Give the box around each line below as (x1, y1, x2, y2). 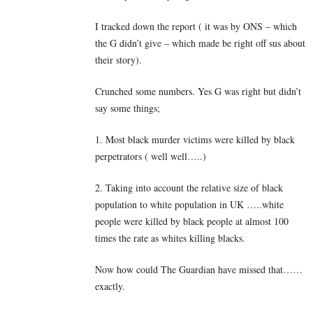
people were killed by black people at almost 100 (95, 214, 289, 228)
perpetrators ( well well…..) (95, 150, 206, 163)
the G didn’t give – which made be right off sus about (95, 36, 305, 50)
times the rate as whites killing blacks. (95, 231, 245, 245)
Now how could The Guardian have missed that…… (95, 263, 303, 277)
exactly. (95, 279, 125, 293)
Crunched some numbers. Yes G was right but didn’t (95, 85, 301, 99)
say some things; (95, 101, 160, 115)
